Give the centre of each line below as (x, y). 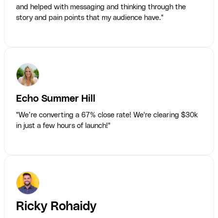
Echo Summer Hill (56, 99)
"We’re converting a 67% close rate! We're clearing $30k (107, 115)
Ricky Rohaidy (56, 207)
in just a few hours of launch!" (63, 126)
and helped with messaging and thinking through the (101, 7)
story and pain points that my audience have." (90, 18)
